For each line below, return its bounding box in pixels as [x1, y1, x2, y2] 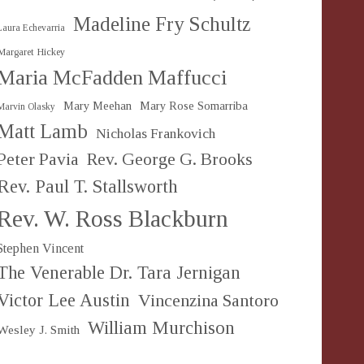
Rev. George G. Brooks [87, 149, 253, 169]
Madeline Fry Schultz [73, 13, 250, 35]
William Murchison [88, 318, 235, 338]
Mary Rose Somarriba [140, 99, 248, 112]
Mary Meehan [63, 99, 132, 112]
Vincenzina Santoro [138, 291, 279, 310]
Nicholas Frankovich [96, 126, 215, 141]
